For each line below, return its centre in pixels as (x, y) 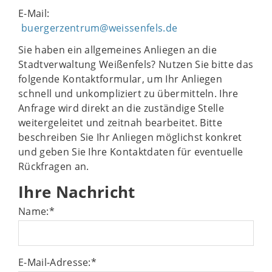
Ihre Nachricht (77, 192)
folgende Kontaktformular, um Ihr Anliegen (121, 79)
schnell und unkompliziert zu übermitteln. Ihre (128, 93)
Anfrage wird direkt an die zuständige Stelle (121, 108)
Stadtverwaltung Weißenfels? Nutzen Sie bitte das (136, 64)
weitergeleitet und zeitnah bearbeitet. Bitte (121, 122)
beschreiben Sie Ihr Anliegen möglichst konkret (130, 137)
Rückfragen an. (54, 166)
